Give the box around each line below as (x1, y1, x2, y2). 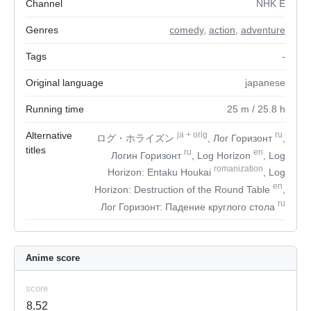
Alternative (26, 130, 72, 141)
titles (26, 144, 46, 155)
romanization (214, 164, 263, 174)
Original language (26, 77, 103, 88)
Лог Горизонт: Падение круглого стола (101, 201, 278, 212)
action (209, 24, 235, 35)
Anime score (26, 253, 80, 264)
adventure (241, 24, 285, 35)
